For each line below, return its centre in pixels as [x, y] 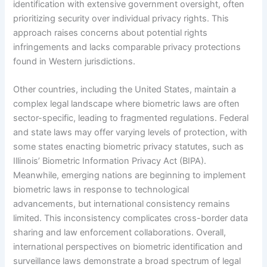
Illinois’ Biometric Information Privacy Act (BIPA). [110, 161]
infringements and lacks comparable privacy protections [127, 47]
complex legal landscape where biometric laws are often [127, 104]
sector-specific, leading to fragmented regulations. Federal [131, 118]
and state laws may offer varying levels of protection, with [131, 133]
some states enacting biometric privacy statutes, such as [129, 147]
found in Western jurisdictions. [74, 61]
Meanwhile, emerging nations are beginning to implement [130, 176]
